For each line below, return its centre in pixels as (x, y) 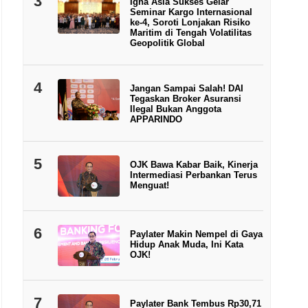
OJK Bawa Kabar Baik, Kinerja (194, 165)
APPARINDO (156, 119)
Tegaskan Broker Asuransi (185, 99)
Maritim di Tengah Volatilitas (190, 33)
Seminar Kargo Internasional (191, 12)
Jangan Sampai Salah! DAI (186, 88)
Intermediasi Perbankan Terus (193, 175)
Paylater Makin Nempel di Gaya (196, 234)
